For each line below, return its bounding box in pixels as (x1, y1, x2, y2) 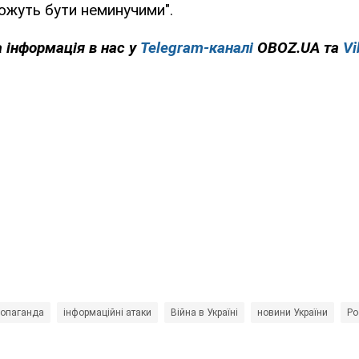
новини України (257, 307, 328, 319)
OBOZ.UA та (253, 38, 343, 58)
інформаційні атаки (63, 307, 151, 319)
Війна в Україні (171, 307, 238, 319)
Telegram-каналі (140, 38, 253, 58)
